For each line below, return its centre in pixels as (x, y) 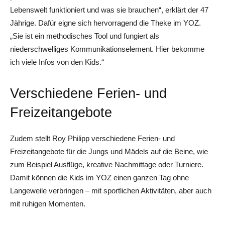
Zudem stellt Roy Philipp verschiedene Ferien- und (92, 138)
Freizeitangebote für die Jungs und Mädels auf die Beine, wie (109, 151)
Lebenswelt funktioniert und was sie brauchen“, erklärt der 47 (109, 10)
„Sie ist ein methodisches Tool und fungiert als (85, 36)
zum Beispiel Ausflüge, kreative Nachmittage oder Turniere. (107, 164)
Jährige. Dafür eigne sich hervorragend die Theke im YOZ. (105, 23)
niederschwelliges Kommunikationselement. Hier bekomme (107, 49)
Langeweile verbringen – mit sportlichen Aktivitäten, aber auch (111, 191)
